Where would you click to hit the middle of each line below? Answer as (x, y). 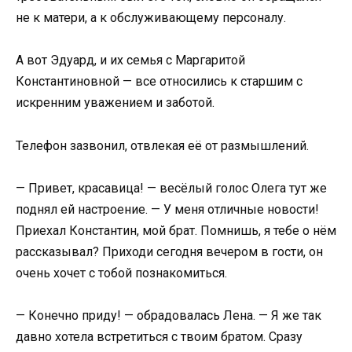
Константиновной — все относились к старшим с (159, 82)
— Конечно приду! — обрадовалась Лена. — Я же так (169, 315)
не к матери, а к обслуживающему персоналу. (151, 18)
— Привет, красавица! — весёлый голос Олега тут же (171, 188)
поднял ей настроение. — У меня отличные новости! (167, 209)
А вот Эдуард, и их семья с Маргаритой (130, 60)
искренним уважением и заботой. (115, 103)
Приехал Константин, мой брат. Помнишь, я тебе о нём (176, 230)
